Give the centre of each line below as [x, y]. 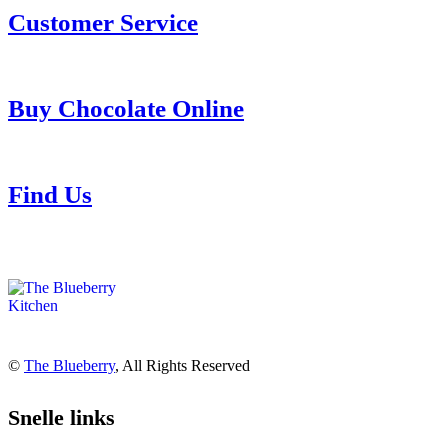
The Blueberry [69, 366]
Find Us [50, 195]
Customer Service [103, 22]
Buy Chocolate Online [126, 108]
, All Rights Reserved [182, 366]
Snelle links [61, 417]
